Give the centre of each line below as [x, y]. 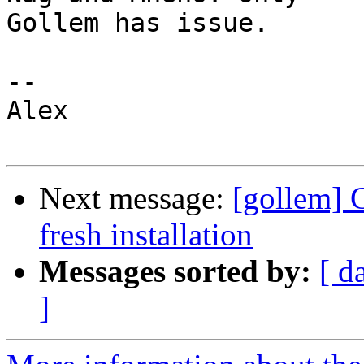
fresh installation [146, 235]
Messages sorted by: [175, 271]
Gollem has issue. [138, 23]
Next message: [136, 198]
